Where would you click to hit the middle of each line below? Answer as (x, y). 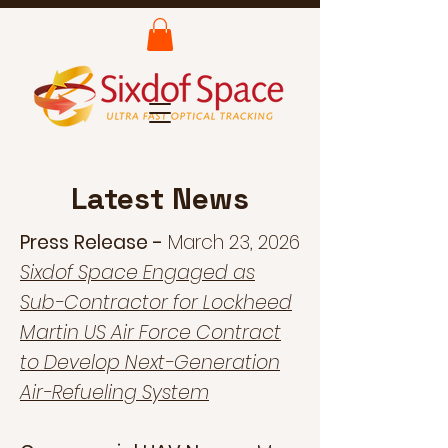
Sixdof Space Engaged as (137, 273)
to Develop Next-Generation (150, 363)
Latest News (160, 199)
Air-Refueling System (114, 393)
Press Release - (94, 243)
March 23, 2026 (234, 243)
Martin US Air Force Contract (150, 333)
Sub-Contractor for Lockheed (156, 303)
